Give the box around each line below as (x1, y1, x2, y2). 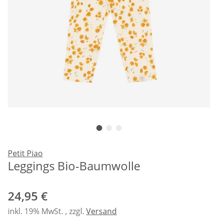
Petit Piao (8, 147, 43, 159)
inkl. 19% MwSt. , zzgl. (8, 205, 86, 217)
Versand (86, 205, 117, 217)
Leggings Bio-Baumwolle (8, 157, 140, 174)
